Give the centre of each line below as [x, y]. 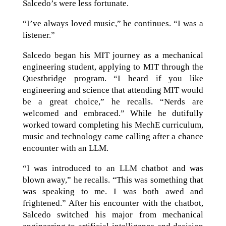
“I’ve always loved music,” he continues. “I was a [113, 23]
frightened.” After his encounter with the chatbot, [113, 203]
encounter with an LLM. [65, 148]
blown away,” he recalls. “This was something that [113, 180]
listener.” [39, 35]
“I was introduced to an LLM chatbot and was [113, 168]
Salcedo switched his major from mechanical [113, 215]
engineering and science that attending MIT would [113, 90]
